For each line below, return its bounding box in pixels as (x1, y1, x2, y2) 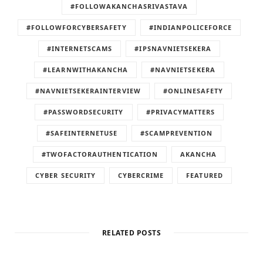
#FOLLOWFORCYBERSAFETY (26, 23, 127, 32)
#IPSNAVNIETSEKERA (134, 44, 212, 53)
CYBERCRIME (117, 171, 164, 180)
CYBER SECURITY (35, 171, 96, 180)
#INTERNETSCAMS (46, 44, 113, 53)
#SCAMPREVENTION (140, 129, 213, 138)
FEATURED (186, 171, 223, 180)
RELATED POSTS (102, 228, 161, 238)
